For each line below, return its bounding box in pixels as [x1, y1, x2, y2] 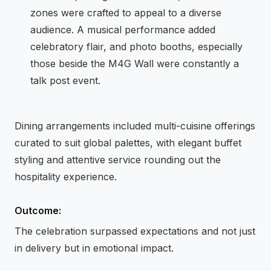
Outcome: [15, 204, 61, 217]
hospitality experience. [15, 171, 117, 183]
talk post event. [30, 74, 100, 87]
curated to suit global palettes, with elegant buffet [15, 137, 241, 149]
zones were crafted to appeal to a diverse [30, 7, 221, 19]
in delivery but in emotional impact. [15, 241, 174, 254]
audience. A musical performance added [30, 24, 215, 36]
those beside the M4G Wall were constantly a [30, 57, 239, 70]
